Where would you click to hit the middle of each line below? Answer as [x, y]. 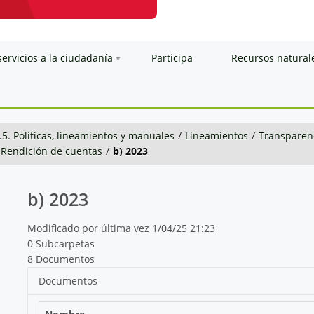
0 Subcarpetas [61, 243]
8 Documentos [61, 259]
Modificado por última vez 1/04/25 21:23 [121, 228]
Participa [172, 57]
